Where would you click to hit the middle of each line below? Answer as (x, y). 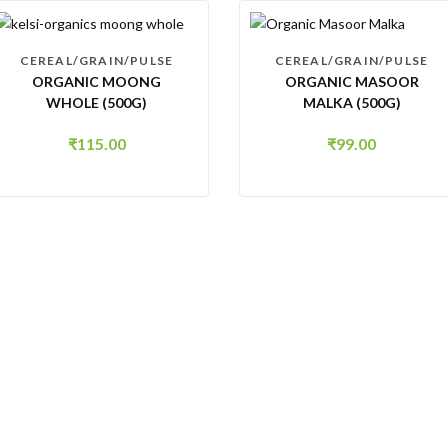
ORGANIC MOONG (96, 82)
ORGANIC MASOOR (351, 82)
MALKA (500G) (351, 103)
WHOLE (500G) (96, 103)
